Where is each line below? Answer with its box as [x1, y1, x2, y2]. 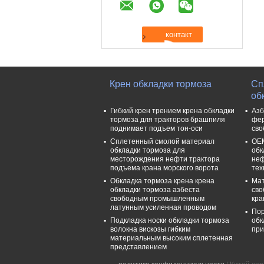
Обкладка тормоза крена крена [110, 176, 214, 185]
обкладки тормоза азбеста [110, 185, 200, 194]
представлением [110, 242, 167, 251]
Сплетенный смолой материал [110, 137, 214, 146]
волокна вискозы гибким [110, 225, 190, 233]
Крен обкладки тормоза [110, 78, 212, 89]
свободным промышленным [110, 194, 204, 203]
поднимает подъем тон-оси [110, 124, 203, 133]
